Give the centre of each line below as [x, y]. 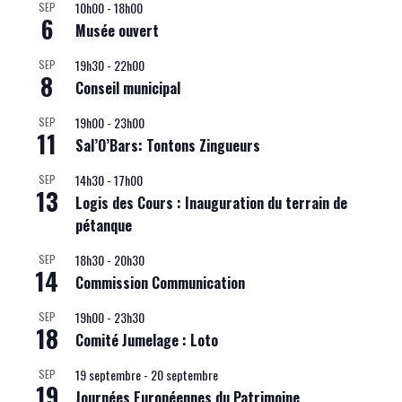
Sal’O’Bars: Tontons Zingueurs [168, 145]
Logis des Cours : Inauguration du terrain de [211, 203]
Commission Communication [160, 283]
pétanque [104, 225]
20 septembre [184, 375]
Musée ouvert [117, 31]
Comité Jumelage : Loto [147, 340]
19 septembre [108, 375]
